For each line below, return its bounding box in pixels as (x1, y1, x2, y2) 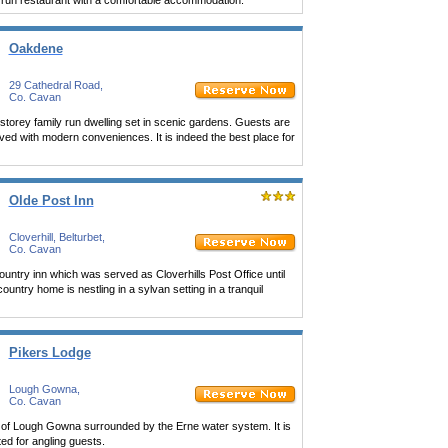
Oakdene (8, 41, 63, 56)
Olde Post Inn (8, 193, 94, 208)
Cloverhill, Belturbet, (8, 231, 105, 243)
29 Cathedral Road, (8, 79, 103, 91)
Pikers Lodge (8, 345, 91, 360)
